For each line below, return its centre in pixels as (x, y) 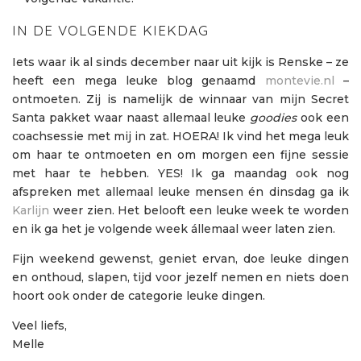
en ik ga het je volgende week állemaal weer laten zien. (174, 229)
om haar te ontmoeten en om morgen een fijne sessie (180, 155)
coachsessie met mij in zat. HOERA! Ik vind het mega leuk (180, 137)
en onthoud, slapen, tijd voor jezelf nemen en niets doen (180, 278)
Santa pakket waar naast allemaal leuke (131, 118)
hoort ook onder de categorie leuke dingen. (139, 296)
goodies (274, 118)
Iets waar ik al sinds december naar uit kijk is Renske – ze (180, 62)
